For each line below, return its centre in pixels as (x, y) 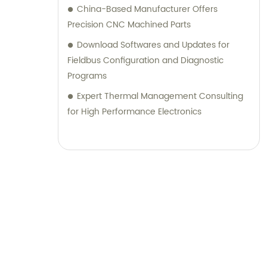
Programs (87, 76)
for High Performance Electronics (134, 112)
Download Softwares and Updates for (153, 45)
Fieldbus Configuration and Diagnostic (145, 61)
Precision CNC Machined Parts (129, 25)
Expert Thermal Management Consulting (160, 97)
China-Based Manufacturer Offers (147, 10)
